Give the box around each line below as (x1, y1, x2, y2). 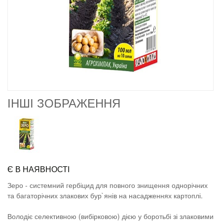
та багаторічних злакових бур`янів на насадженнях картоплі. (7, 190, 203, 200)
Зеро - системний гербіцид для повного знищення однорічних (7, 180, 208, 190)
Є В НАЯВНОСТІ (7, 163, 70, 175)
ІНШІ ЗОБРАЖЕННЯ (7, 94, 120, 111)
